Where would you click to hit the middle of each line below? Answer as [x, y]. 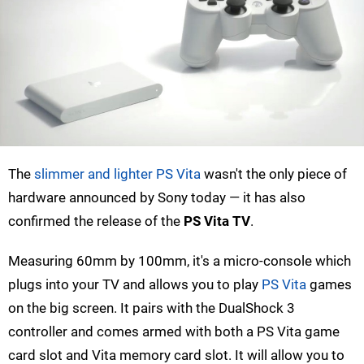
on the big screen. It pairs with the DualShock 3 [152, 308]
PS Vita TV [217, 221]
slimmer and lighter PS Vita [117, 173]
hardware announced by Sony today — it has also [157, 197]
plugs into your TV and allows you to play [135, 284]
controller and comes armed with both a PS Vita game [174, 331]
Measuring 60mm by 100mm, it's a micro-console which [180, 260]
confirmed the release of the [96, 221]
